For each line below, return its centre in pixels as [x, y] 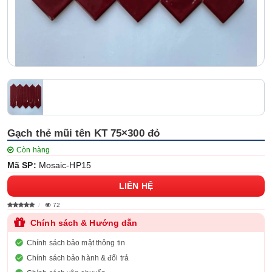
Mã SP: [22, 165]
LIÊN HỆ [136, 186]
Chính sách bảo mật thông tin [76, 243]
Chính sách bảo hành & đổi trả [78, 258]
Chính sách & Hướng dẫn [84, 223]
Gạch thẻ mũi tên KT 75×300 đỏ [83, 133]
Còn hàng [33, 150]
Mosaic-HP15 [65, 165]
